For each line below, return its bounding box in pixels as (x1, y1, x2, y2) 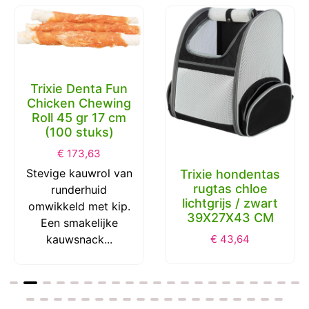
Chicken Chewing (27, 95, 131, 110)
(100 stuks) (44, 124, 114, 139)
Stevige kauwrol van (26, 166, 132, 180)
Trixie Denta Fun (30, 81, 128, 96)
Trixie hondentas (180, 167, 280, 182)
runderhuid (51, 182, 107, 197)
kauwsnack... (46, 232, 112, 246)
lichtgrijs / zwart (182, 196, 278, 211)
